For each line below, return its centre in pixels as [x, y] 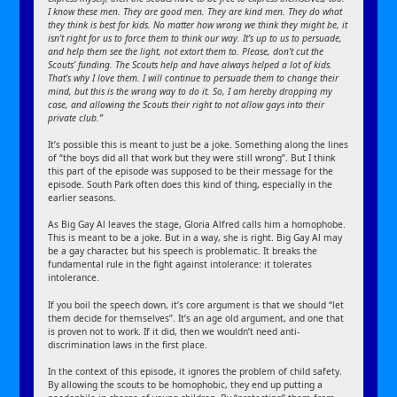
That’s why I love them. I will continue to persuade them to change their [194, 78]
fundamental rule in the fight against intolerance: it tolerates [180, 265]
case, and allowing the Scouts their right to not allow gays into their [187, 104]
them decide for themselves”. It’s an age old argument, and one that [196, 318]
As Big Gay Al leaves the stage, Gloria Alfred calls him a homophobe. [197, 225]
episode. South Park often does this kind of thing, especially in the [191, 184]
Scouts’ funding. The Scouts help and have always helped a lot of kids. [191, 64]
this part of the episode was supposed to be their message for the [191, 171]
